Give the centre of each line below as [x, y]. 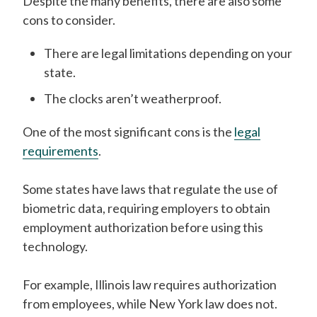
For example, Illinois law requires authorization [150, 284]
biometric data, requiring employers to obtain [146, 208]
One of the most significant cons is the [128, 132]
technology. [56, 246]
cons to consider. [70, 20]
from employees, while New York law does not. [151, 304]
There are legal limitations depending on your [168, 53]
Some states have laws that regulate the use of [150, 189]
